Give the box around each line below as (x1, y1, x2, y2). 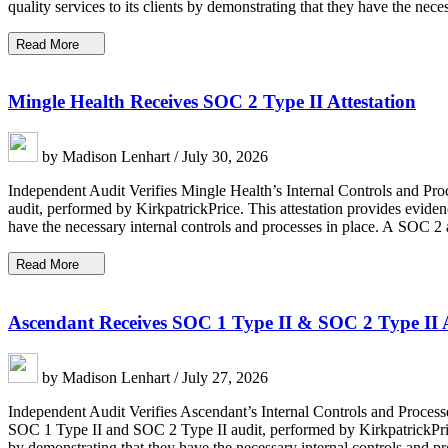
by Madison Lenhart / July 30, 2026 (38, 148, 268, 166)
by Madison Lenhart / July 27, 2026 (38, 368, 268, 386)
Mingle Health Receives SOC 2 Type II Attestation (8, 91, 416, 113)
